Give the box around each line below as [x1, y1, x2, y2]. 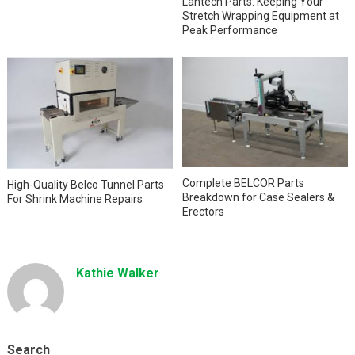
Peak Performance [182, 24, 278, 37]
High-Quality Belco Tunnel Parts [6, 177, 164, 191]
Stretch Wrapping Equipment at [182, 10, 340, 23]
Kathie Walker [75, 265, 159, 281]
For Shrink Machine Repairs [6, 192, 143, 205]
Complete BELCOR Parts [182, 176, 305, 189]
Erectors [182, 204, 225, 218]
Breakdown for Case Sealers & [182, 190, 335, 204]
